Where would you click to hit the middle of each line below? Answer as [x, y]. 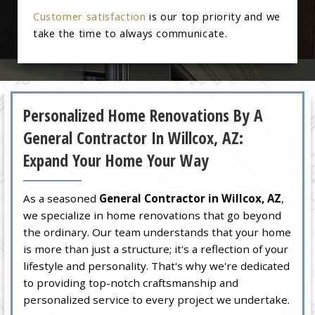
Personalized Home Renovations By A [143, 116]
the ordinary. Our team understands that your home [157, 232]
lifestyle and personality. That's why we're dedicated [157, 265]
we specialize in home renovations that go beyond [153, 215]
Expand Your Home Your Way [116, 161]
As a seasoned [62, 198]
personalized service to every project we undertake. [157, 299]
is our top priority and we [213, 17]
